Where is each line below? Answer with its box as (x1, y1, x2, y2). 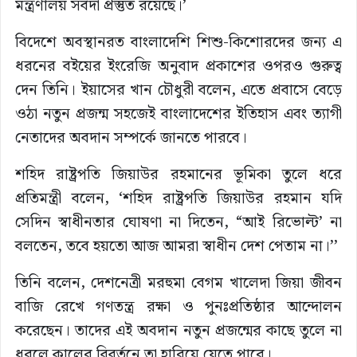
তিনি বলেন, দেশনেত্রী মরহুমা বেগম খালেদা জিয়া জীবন (15, 271, 342, 296)
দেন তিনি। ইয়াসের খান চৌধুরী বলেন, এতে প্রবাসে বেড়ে (15, 78, 342, 104)
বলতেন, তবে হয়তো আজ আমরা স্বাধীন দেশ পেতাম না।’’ (15, 234, 338, 260)
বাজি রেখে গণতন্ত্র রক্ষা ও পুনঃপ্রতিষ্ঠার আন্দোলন (15, 295, 342, 320)
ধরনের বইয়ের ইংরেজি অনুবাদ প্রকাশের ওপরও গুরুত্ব (15, 54, 342, 80)
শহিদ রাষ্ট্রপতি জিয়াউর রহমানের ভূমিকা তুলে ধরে (15, 163, 342, 188)
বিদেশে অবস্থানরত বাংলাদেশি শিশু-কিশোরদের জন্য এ (15, 30, 342, 56)
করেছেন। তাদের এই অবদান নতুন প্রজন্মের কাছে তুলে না (15, 319, 342, 344)
